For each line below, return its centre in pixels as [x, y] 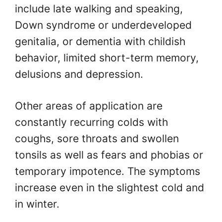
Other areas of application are [89, 106]
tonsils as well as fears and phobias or [109, 155]
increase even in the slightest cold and [110, 188]
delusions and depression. [79, 74]
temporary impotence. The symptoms [108, 171]
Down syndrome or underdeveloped [103, 25]
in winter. [37, 204]
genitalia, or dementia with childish [100, 41]
